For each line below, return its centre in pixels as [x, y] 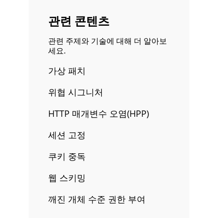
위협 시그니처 [76, 92]
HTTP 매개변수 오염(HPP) [99, 113]
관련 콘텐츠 [79, 21]
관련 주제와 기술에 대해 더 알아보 [108, 41]
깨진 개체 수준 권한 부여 [97, 199]
